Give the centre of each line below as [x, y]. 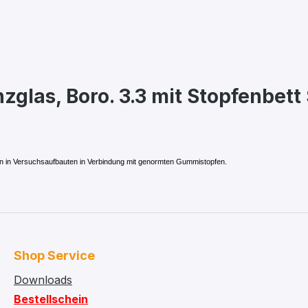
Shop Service [54, 255]
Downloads [43, 280]
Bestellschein [51, 299]
